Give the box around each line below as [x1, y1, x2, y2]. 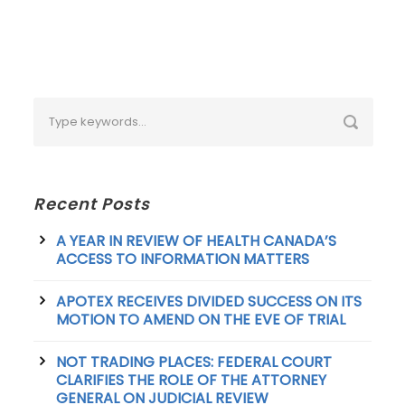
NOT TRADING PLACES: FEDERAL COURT [56, 352, 333, 373]
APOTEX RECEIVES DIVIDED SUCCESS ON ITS [56, 291, 363, 313]
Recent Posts [33, 193, 151, 216]
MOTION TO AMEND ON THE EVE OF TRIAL [56, 309, 346, 331]
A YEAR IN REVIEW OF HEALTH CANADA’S [56, 231, 337, 252]
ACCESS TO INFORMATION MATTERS [56, 249, 310, 270]
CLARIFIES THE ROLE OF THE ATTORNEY [56, 370, 327, 391]
